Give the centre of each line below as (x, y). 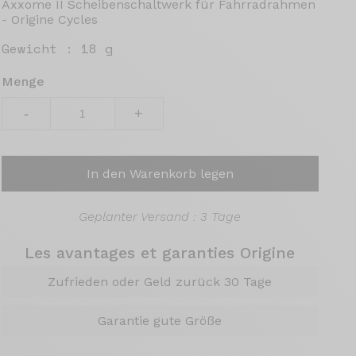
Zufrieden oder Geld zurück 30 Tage (160, 282)
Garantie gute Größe (160, 321)
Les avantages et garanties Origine (160, 253)
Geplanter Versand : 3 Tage (160, 217)
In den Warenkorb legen (160, 174)
